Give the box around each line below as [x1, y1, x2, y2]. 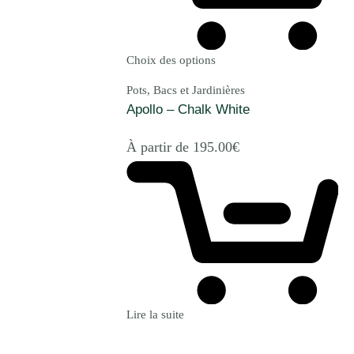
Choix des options [126, 54, 216, 67]
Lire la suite [126, 308, 184, 322]
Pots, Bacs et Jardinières [126, 84, 245, 97]
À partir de [126, 138, 193, 155]
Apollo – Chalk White [126, 102, 250, 118]
